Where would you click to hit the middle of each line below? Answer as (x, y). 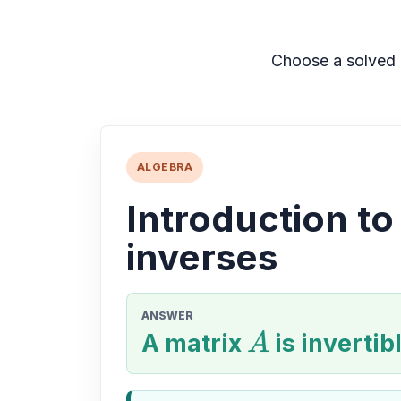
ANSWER (167, 316)
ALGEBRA (165, 167)
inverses (202, 257)
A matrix (194, 343)
